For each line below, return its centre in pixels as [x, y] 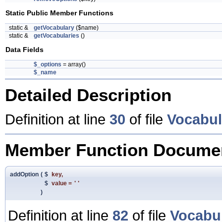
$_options [48, 64]
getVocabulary [54, 28]
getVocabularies [56, 36]
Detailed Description [88, 95]
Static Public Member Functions [59, 13]
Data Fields [25, 49]
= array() [74, 64]
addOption [24, 174]
